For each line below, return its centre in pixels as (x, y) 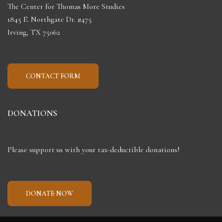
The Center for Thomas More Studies (66, 6)
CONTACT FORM (53, 76)
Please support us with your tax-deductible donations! (94, 150)
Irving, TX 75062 (34, 32)
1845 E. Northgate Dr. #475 (50, 19)
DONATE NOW (50, 194)
